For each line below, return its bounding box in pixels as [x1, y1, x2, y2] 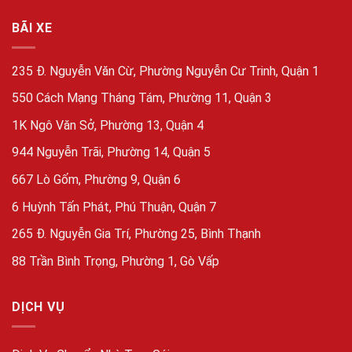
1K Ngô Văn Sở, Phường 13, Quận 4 [12, 117, 203, 133]
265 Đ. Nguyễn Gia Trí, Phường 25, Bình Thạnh [12, 226, 261, 242]
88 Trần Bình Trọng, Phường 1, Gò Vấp [12, 253, 219, 269]
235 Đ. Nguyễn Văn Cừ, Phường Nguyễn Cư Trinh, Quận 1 [12, 63, 319, 79]
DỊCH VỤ [12, 299, 65, 315]
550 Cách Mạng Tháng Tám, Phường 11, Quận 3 [12, 90, 272, 106]
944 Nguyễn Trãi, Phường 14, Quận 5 [12, 145, 211, 160]
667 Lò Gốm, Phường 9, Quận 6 [12, 171, 181, 187]
